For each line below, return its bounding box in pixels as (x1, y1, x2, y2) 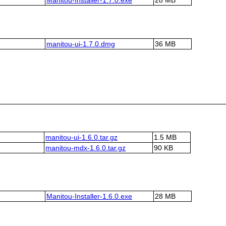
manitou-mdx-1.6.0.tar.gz (45, 144, 126, 152)
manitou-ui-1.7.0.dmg (46, 39, 115, 48)
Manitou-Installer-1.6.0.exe (46, 192, 132, 200)
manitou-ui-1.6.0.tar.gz (45, 133, 118, 142)
